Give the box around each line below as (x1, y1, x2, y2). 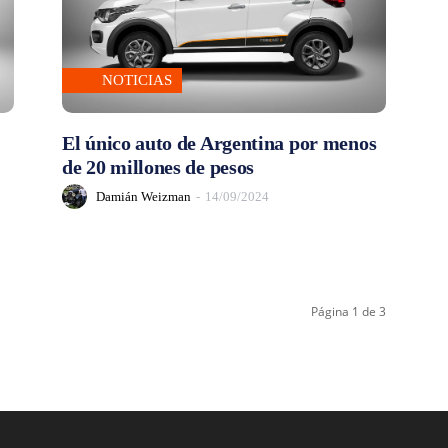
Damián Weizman (96, 188, 191, 204)
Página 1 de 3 (311, 303, 386, 321)
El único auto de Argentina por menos (62, 132, 377, 155)
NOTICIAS (102, 72, 172, 89)
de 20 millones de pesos (62, 156, 255, 179)
